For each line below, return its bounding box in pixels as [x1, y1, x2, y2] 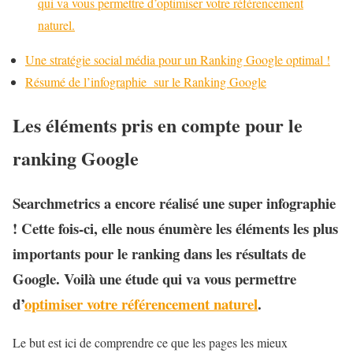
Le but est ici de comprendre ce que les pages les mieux [13, 333, 288, 351]
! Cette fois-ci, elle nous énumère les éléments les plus [13, 217, 338, 239]
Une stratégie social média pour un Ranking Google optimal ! [25, 51, 330, 68]
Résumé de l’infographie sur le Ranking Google [25, 73, 266, 90]
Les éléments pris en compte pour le [13, 110, 303, 139]
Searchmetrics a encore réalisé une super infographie [13, 191, 336, 214]
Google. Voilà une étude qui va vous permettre [13, 267, 296, 289]
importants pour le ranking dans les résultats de [13, 242, 306, 264]
